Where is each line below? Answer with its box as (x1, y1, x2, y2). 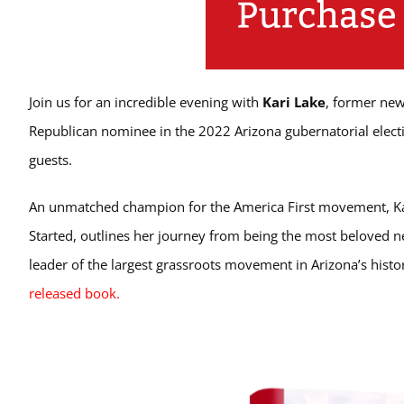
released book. (29, 283, 120, 302)
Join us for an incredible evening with (29, 92, 262, 111)
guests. (29, 150, 72, 169)
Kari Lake (262, 92, 326, 111)
